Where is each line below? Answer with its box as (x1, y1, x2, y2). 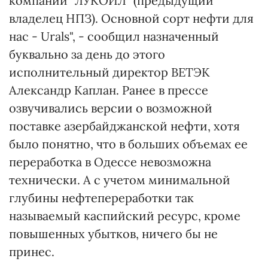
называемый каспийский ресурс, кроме (9, 208, 240, 223)
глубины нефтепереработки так (9, 190, 194, 205)
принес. (9, 244, 54, 259)
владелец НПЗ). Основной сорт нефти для (9, 11, 254, 26)
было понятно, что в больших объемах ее (9, 136, 248, 151)
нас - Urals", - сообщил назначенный (9, 29, 219, 44)
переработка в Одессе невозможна (9, 154, 211, 169)
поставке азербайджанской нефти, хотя (9, 118, 240, 133)
